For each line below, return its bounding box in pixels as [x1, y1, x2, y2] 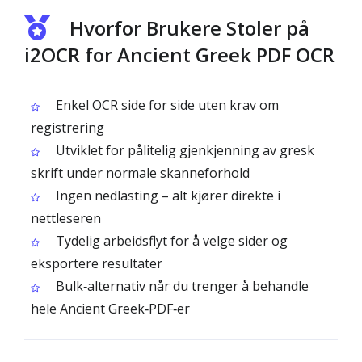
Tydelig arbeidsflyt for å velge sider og [53, 232, 288, 250]
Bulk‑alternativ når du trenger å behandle [53, 277, 309, 295]
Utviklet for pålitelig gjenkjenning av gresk [53, 141, 314, 159]
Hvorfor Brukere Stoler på [69, 15, 309, 41]
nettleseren [31, 209, 101, 227]
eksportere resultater [31, 255, 162, 272]
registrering [31, 119, 104, 137]
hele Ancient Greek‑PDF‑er [31, 300, 190, 318]
